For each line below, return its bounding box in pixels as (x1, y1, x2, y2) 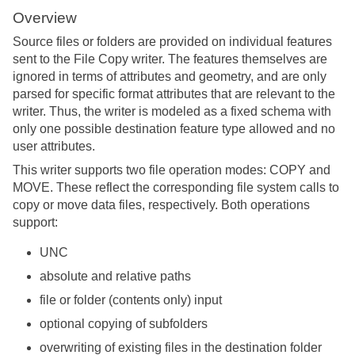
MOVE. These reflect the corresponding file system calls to (13, 181, 339, 194)
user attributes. (13, 139, 95, 153)
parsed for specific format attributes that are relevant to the (13, 87, 335, 101)
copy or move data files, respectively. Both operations (13, 198, 310, 212)
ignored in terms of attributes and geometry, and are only (13, 70, 326, 83)
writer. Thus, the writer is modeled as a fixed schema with (13, 105, 331, 118)
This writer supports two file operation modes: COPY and (13, 163, 330, 177)
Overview (13, 10, 77, 26)
